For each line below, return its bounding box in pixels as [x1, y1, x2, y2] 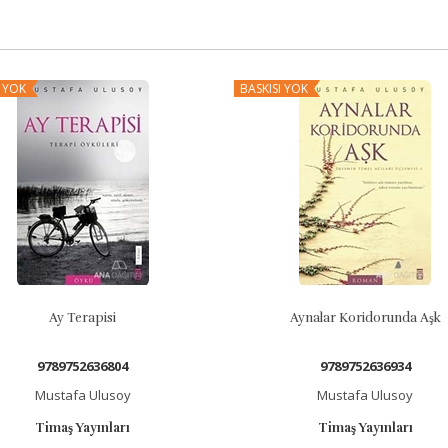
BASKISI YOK [240, 80, 308, 97]
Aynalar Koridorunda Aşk [289, 310, 441, 326]
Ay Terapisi [49, 310, 117, 326]
